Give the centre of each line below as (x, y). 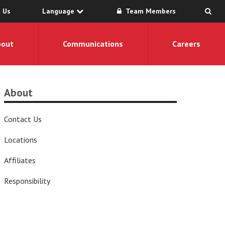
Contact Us (23, 119)
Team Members (150, 11)
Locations (21, 140)
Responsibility (27, 181)
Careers (187, 44)
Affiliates (20, 160)
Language (59, 11)
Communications (93, 44)
